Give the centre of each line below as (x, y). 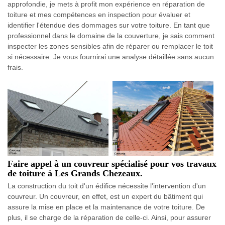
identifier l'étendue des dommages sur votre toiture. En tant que (109, 25)
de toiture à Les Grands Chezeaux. (75, 173)
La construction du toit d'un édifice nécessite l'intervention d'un (107, 186)
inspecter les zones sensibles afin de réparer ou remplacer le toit (110, 46)
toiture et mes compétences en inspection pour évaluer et (99, 14)
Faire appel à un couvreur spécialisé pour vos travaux (112, 163)
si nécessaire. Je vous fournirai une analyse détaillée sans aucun (111, 57)
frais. (15, 67)
